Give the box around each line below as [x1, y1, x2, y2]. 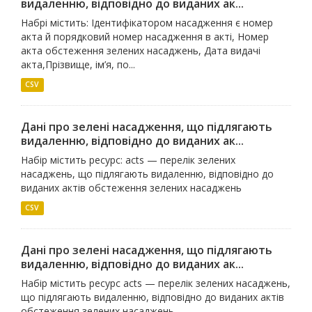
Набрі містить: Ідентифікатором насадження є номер [21, 15, 273, 29]
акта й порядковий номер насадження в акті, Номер [21, 29, 269, 43]
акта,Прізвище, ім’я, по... [21, 57, 135, 71]
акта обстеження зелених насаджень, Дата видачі [21, 43, 260, 57]
